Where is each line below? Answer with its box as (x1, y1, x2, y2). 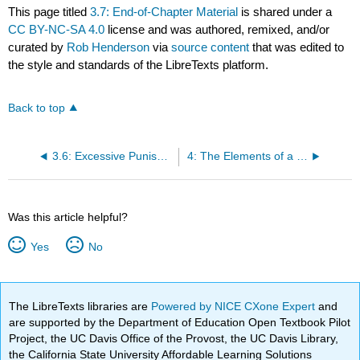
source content (171, 40, 250, 55)
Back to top (8, 102, 66, 115)
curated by (8, 40, 67, 55)
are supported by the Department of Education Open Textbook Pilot (9, 315, 351, 329)
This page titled (8, 5, 91, 19)
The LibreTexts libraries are (9, 299, 152, 313)
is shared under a (238, 5, 333, 19)
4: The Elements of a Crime (296, 150, 308, 163)
